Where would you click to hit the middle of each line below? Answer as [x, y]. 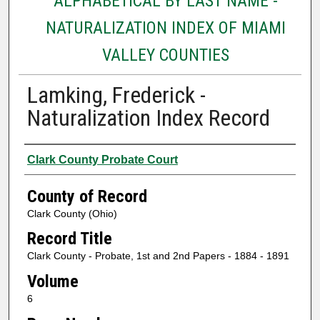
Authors [52, 157]
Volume [52, 281]
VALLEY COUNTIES [165, 55]
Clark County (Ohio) [72, 213]
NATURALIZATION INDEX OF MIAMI [165, 27]
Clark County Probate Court [102, 159]
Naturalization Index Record [148, 117]
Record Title [69, 239]
